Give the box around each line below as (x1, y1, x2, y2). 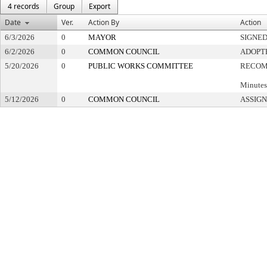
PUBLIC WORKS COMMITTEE (88, 61, 193, 70)
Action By (88, 17, 119, 27)
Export (89, 1, 110, 11)
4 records (8, 1, 39, 11)
